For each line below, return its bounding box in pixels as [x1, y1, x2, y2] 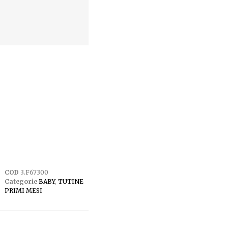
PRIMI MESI [4, 186, 42, 194]
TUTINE [58, 177, 83, 185]
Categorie [4, 177, 37, 185]
